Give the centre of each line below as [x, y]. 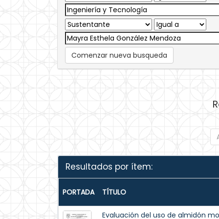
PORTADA [78, 192]
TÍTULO [114, 192]
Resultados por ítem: [109, 167]
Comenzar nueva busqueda [119, 55]
